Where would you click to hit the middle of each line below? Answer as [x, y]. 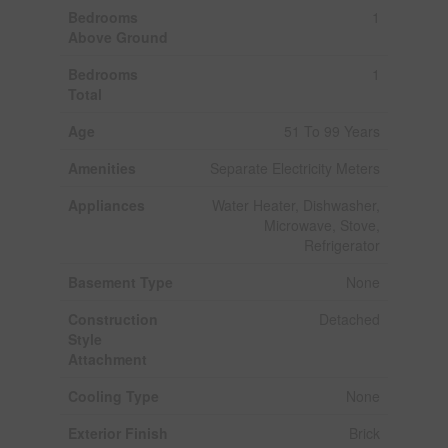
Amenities [101, 167]
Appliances [106, 204]
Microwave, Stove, [321, 224]
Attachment [107, 358]
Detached [349, 318]
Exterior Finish [117, 432]
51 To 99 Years [331, 130]
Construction [112, 318]
